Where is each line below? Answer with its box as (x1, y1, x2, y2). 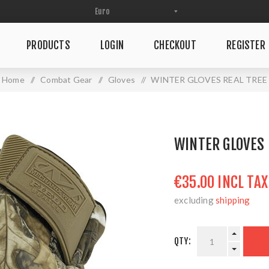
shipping (216, 195, 250, 205)
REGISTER (226, 39, 265, 52)
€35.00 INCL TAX (174, 173, 268, 192)
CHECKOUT (154, 39, 196, 52)
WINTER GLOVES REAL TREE (151, 74, 268, 85)
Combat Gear (40, 74, 92, 85)
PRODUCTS (26, 39, 70, 52)
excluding (174, 195, 216, 205)
